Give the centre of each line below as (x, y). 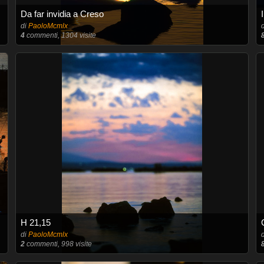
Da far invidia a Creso (62, 14)
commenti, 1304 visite (60, 35)
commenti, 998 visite (58, 244)
